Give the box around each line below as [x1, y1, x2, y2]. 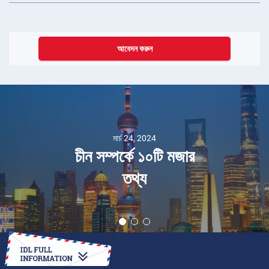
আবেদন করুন [116, 44, 153, 54]
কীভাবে [9, 253, 30, 265]
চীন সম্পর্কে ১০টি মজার [74, 147, 195, 167]
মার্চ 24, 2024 [113, 133, 156, 144]
